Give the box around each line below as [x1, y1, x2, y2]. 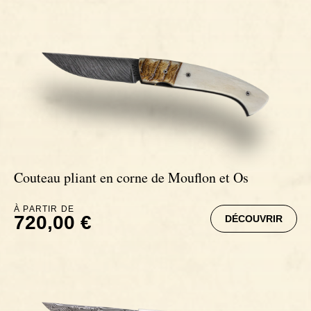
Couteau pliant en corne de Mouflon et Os [14, 167, 249, 187]
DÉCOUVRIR [225, 212, 283, 224]
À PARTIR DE [14, 203, 75, 214]
